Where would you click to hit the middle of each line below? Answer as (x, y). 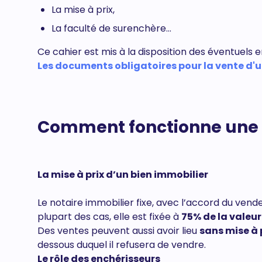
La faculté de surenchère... (111, 28)
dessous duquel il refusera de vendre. (122, 245)
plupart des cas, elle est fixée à (109, 217)
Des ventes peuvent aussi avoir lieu (118, 231)
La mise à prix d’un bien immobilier (123, 175)
